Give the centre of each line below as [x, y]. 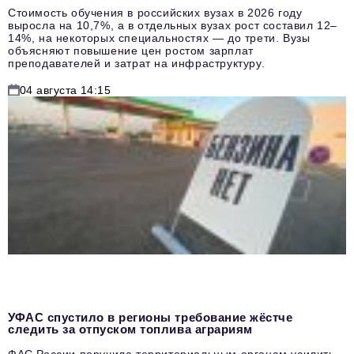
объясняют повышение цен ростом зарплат [131, 50]
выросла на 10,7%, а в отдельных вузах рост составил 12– [173, 25]
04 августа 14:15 [66, 90]
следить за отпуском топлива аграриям [130, 329]
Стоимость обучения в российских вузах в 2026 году [155, 12]
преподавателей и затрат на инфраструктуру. [137, 63]
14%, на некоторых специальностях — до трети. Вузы [159, 38]
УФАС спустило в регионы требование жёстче [151, 317]
